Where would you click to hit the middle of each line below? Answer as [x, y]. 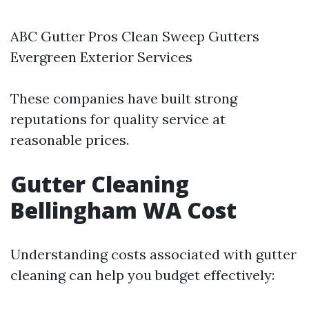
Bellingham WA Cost [123, 210]
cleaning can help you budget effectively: [142, 275]
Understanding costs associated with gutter [153, 254]
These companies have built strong [124, 98]
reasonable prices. [70, 140]
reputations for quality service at [118, 119]
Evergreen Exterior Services [101, 57]
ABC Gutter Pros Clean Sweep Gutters [135, 36]
